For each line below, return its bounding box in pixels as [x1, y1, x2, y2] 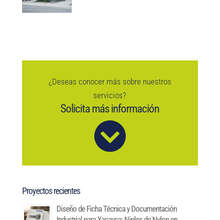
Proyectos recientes [22, 186, 80, 196]
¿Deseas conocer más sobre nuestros [48, 76, 171, 86]
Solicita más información [60, 102, 160, 115]
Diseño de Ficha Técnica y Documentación [56, 204, 177, 214]
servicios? [93, 90, 127, 100]
